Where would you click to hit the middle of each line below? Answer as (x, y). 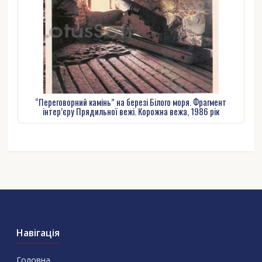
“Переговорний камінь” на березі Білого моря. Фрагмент (131, 101)
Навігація (38, 232)
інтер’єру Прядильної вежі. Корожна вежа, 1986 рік (131, 111)
